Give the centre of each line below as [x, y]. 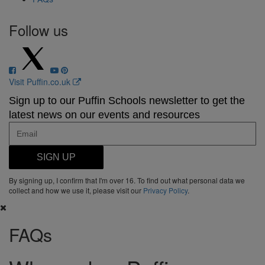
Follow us [38, 30]
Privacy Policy [165, 190]
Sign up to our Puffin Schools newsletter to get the [127, 101]
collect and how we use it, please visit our [76, 190]
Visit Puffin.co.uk [41, 82]
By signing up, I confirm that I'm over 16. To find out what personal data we [127, 180]
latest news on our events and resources [104, 115]
